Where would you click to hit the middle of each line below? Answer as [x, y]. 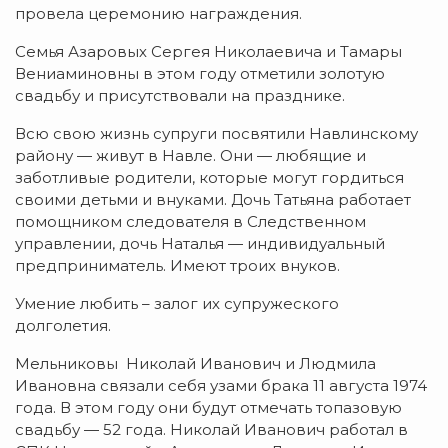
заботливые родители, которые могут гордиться [209, 178]
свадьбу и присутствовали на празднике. [180, 96]
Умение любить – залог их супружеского [177, 304]
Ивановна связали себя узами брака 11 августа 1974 [221, 386]
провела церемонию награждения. [158, 14]
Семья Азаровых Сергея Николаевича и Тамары [208, 52]
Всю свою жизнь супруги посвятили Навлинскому [216, 134]
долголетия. [63, 326]
